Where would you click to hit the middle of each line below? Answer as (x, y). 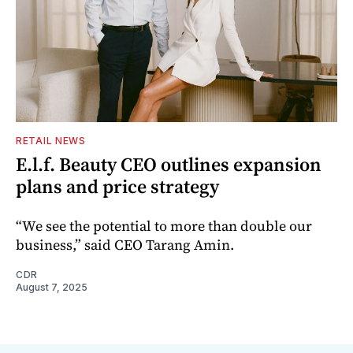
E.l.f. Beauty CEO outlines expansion (169, 164)
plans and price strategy (117, 186)
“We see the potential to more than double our (164, 225)
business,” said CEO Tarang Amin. (125, 244)
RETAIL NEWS (51, 140)
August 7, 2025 (52, 287)
